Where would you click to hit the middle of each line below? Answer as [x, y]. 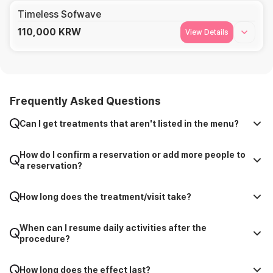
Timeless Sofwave [59, 14]
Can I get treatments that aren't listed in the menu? [129, 124]
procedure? [45, 239]
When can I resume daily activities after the [113, 228]
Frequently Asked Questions [85, 101]
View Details [207, 32]
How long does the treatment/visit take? [105, 197]
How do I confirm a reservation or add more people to [133, 155]
